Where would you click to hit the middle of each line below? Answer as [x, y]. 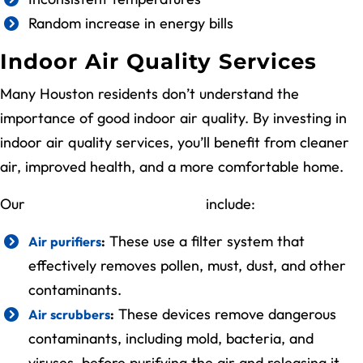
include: [228, 203]
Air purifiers [65, 241]
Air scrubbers [69, 314]
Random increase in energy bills [131, 23]
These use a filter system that [205, 241]
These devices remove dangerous [225, 314]
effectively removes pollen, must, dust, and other [187, 265]
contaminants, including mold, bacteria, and [171, 338]
